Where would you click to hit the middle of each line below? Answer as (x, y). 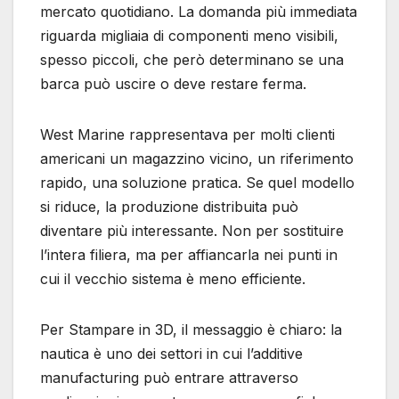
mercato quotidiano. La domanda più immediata (199, 12)
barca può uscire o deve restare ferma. (173, 84)
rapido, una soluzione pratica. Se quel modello (197, 183)
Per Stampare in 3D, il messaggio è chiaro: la (191, 330)
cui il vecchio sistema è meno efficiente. (173, 279)
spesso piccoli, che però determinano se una (192, 60)
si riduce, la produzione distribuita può (169, 207)
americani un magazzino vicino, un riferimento (197, 159)
